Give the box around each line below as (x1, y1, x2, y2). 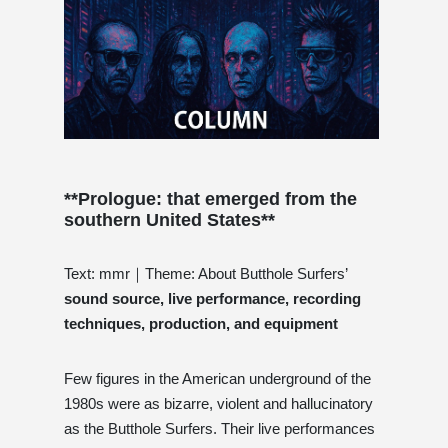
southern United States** (64, 209, 275, 230)
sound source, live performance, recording (64, 289, 361, 307)
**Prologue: (64, 188, 167, 209)
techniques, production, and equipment (64, 314, 338, 332)
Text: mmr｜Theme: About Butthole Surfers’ (64, 264, 347, 282)
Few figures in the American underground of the (64, 369, 371, 387)
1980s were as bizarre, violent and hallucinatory (64, 394, 373, 412)
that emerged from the (167, 188, 357, 209)
